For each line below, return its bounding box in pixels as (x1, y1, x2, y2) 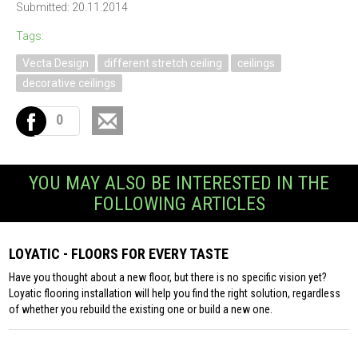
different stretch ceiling (104, 57, 222, 70)
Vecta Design (22, 57, 89, 70)
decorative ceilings (22, 77, 116, 89)
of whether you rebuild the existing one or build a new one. (9, 303, 273, 316)
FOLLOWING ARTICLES (93, 193, 265, 215)
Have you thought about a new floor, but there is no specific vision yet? (9, 271, 328, 284)
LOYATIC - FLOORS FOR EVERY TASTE (9, 245, 229, 262)
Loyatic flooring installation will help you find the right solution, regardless (9, 287, 341, 300)
